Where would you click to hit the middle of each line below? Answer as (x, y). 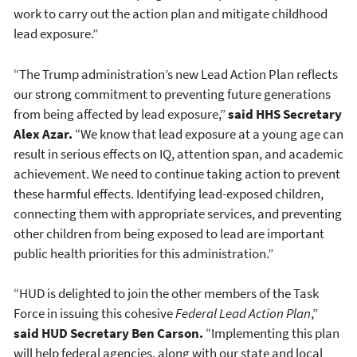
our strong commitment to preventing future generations (172, 94)
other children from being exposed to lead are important (169, 233)
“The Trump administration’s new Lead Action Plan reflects (176, 74)
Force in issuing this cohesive (94, 314)
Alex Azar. (43, 133)
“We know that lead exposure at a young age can (208, 133)
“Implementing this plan (271, 333)
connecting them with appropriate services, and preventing (178, 213)
